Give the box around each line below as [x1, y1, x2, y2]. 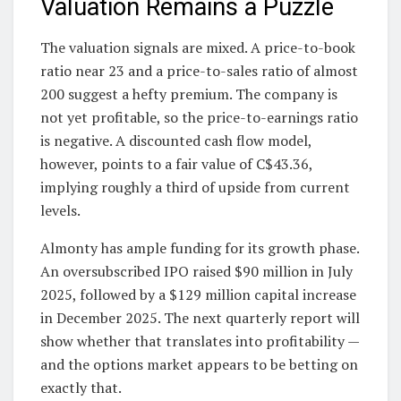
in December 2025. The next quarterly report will [40, 308, 360, 328]
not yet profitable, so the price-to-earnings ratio [40, 107, 358, 128]
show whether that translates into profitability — [40, 331, 359, 352]
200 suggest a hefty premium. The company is [40, 84, 337, 105]
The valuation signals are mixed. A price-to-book [40, 38, 355, 58]
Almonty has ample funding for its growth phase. [40, 238, 359, 259]
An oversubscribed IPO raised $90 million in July [40, 261, 353, 282]
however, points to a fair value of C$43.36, [40, 154, 312, 175]
